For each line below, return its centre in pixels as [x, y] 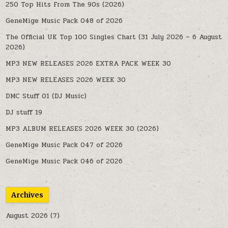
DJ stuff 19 [24, 112]
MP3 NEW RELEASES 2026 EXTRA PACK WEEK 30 [89, 63]
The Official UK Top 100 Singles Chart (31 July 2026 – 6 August [114, 37]
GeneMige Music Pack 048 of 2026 [64, 21]
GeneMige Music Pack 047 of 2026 [64, 145]
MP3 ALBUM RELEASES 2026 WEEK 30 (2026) [82, 129]
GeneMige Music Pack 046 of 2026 [64, 161]
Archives [27, 195]
